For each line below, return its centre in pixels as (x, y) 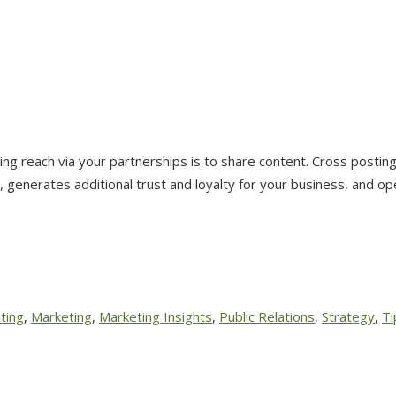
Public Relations (267, 316)
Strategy (348, 316)
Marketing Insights (156, 316)
